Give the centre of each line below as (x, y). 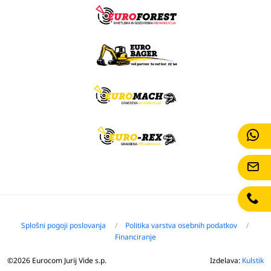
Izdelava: (226, 260)
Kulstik (253, 260)
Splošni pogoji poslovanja (63, 225)
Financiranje (135, 237)
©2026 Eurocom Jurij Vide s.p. (57, 260)
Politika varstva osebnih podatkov (181, 225)
